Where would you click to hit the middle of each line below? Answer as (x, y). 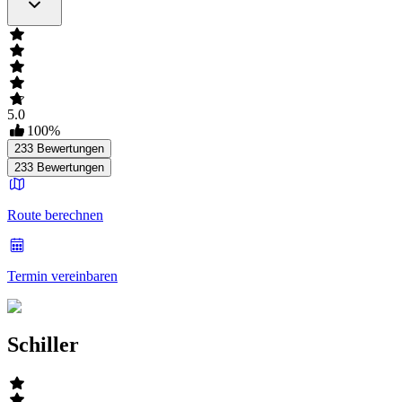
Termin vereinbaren (62, 276)
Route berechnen (55, 215)
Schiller (43, 345)
